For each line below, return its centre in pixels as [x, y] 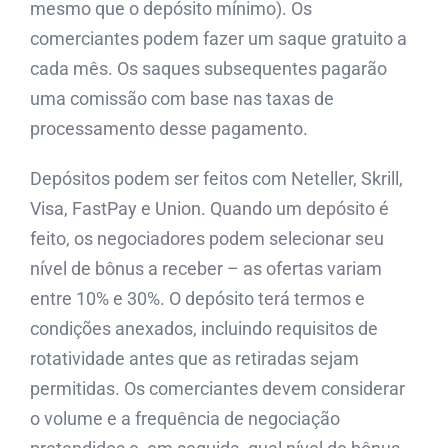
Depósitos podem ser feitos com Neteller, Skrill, [216, 178]
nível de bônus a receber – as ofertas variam [206, 268]
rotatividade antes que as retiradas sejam [194, 358]
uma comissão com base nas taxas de [182, 98]
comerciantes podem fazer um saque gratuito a [218, 38]
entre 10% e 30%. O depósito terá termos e [197, 298]
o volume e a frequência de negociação [185, 418]
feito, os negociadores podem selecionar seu [207, 238]
